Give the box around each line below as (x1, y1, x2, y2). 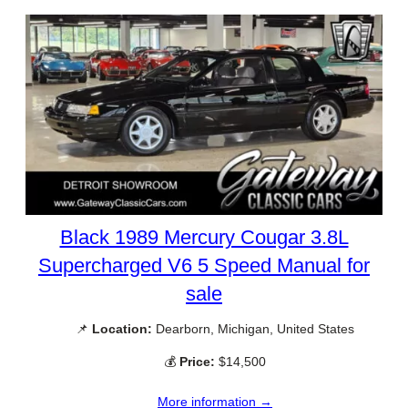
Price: (179, 353, 215, 369)
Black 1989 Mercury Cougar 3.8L (59, 226, 349, 250)
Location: (92, 321, 152, 337)
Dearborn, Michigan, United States (152, 321, 354, 337)
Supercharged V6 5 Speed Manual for (38, 254, 370, 278)
